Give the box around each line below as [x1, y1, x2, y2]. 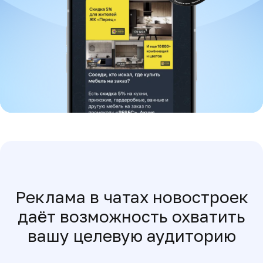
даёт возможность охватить [18, 207, 245, 226]
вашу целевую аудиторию [27, 226, 236, 245]
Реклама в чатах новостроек [15, 187, 248, 207]
